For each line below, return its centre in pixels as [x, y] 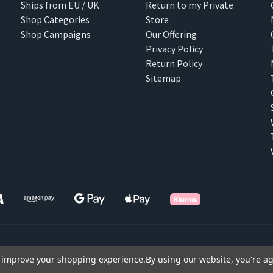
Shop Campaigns [56, 34]
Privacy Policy [175, 49]
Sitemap [164, 78]
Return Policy [174, 63]
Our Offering [172, 34]
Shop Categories [55, 19]
